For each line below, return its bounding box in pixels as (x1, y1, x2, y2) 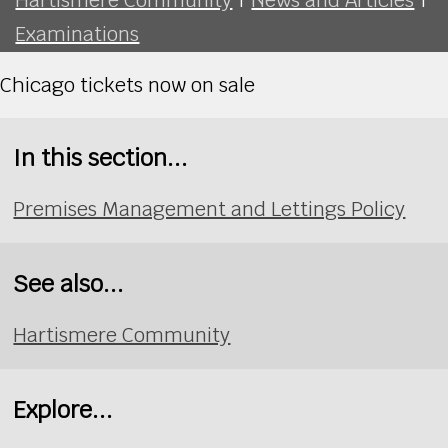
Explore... (13, 393, 114, 425)
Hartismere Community (13, 322, 231, 349)
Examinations (15, 20, 140, 47)
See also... (13, 267, 125, 299)
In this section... (13, 141, 189, 173)
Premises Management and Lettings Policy (13, 196, 406, 223)
